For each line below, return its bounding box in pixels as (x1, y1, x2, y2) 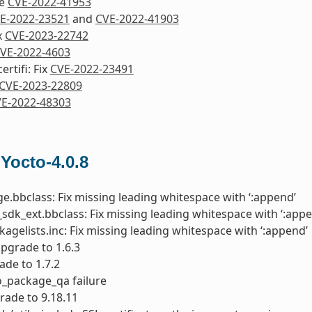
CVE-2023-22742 (4, 28, 88, 44)
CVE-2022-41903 (95, 11, 179, 27)
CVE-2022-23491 (49, 61, 134, 77)
